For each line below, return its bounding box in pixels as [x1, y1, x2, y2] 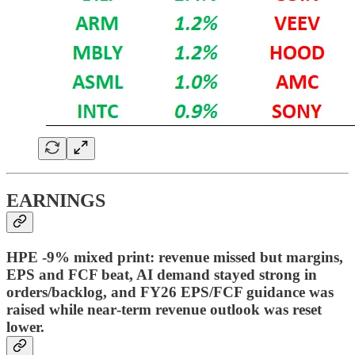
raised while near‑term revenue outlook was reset [6, 300, 322, 318]
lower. [6, 318, 44, 335]
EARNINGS [6, 189, 105, 211]
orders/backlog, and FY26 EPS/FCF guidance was [6, 283, 334, 300]
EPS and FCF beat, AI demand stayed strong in [6, 265, 317, 283]
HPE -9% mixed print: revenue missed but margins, [6, 248, 343, 265]
